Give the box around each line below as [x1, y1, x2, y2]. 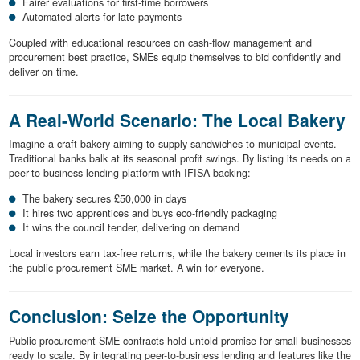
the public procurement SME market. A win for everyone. [8, 260, 264, 276]
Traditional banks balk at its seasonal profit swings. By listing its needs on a [8, 151, 351, 166]
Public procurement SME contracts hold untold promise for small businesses [8, 333, 351, 348]
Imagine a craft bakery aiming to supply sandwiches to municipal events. [8, 137, 337, 152]
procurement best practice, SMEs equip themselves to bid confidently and [8, 49, 341, 64]
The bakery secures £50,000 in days [22, 191, 186, 207]
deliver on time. [8, 63, 79, 79]
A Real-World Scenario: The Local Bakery [8, 107, 346, 132]
